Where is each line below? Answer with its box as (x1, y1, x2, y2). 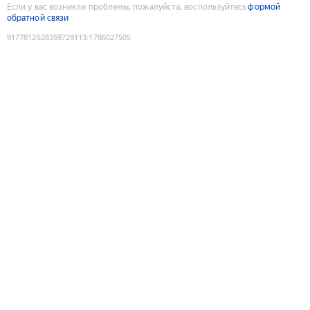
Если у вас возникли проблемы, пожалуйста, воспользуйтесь (7, 1, 247, 12)
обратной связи (7, 12, 69, 23)
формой (248, 1, 280, 12)
